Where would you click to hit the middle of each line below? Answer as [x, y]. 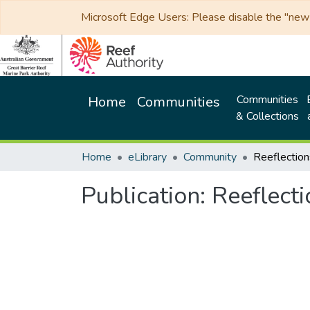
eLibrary [147, 157]
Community [210, 157]
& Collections [267, 116]
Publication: [146, 196]
